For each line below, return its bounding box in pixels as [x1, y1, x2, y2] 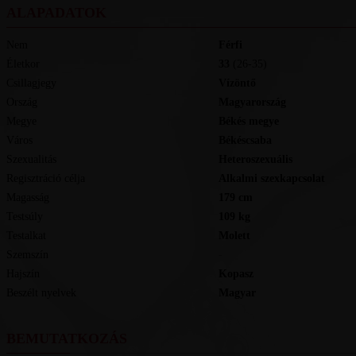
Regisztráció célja [6, 172, 85, 184]
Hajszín [6, 268, 40, 280]
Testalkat [6, 230, 46, 242]
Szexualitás [6, 153, 56, 165]
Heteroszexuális [226, 153, 292, 165]
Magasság [6, 192, 49, 203]
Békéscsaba [225, 134, 272, 146]
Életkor [6, 58, 40, 70]
